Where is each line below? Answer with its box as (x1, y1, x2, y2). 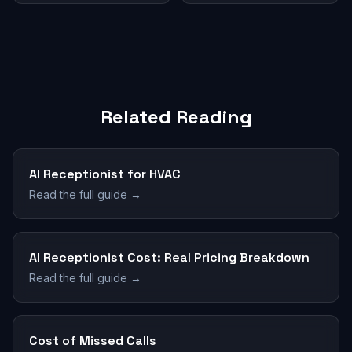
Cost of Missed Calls (29, 332, 156, 349)
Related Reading (100, 104, 252, 129)
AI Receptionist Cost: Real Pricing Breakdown (29, 249, 310, 266)
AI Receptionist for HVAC (29, 166, 181, 182)
